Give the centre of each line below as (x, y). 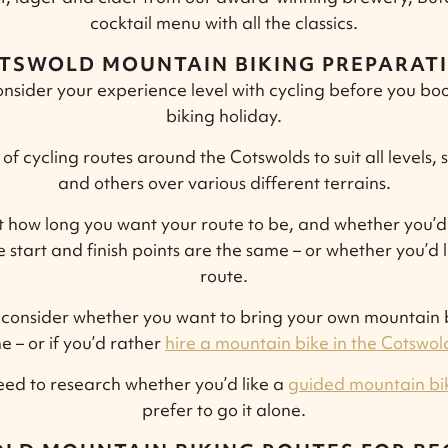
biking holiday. (224, 115)
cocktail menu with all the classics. (224, 22)
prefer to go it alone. (224, 409)
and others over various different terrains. (224, 182)
